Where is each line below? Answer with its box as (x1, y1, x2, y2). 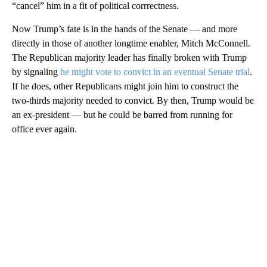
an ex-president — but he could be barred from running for (12, 110, 232, 120)
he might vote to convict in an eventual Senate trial (60, 67, 250, 77)
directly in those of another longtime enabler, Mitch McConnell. (12, 38, 250, 49)
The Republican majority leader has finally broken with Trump (12, 52, 247, 63)
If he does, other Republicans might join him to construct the (12, 81, 238, 92)
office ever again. (12, 124, 77, 135)
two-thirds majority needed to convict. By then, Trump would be (12, 95, 254, 106)
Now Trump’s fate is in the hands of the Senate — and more (12, 24, 237, 35)
